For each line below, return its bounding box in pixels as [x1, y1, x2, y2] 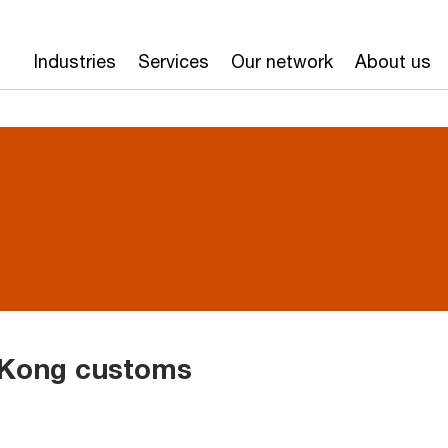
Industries [33, 50, 116, 72]
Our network [230, 50, 333, 72]
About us [354, 50, 431, 72]
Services [137, 50, 209, 72]
